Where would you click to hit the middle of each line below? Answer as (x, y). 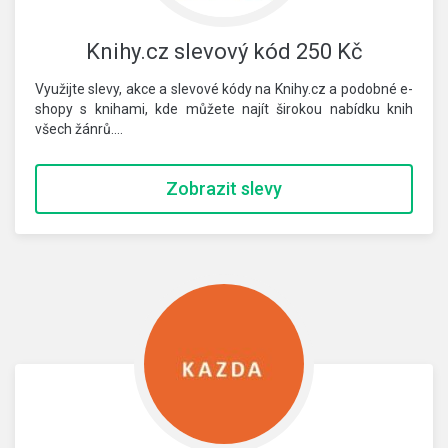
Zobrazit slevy (224, 188)
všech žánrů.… (79, 129)
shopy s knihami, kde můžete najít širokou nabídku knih (224, 109)
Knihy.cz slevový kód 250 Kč (224, 51)
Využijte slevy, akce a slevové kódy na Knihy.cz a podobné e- (224, 89)
